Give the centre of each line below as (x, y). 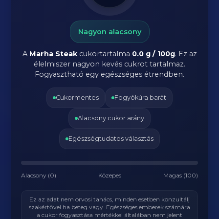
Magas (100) (180, 175)
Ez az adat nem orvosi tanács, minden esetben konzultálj (109, 199)
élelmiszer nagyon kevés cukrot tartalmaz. (109, 64)
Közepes (110, 175)
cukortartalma (104, 54)
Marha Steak (53, 54)
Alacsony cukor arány (111, 118)
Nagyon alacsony (109, 32)
